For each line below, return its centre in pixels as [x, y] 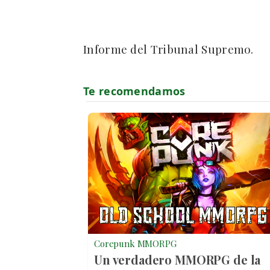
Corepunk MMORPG [135, 244]
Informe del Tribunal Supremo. [168, 49]
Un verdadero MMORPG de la [177, 260]
